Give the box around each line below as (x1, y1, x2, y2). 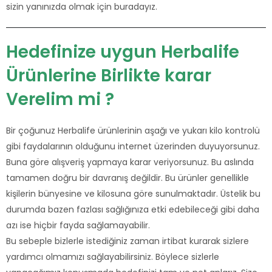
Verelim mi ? (6, 87, 114, 112)
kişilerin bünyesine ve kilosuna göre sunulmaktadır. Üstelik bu (6, 188, 260, 200)
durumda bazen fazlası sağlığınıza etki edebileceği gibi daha (6, 203, 259, 216)
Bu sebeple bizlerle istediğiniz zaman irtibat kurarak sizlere (6, 235, 249, 248)
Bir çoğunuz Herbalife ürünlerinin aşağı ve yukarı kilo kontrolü (6, 124, 260, 137)
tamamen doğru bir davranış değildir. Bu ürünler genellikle (6, 172, 249, 185)
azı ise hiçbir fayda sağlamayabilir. (6, 219, 150, 232)
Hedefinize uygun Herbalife (6, 40, 239, 64)
